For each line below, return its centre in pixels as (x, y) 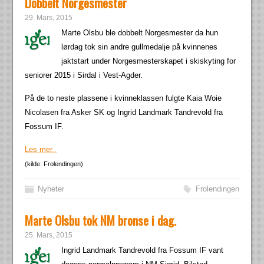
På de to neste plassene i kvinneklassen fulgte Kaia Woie (123, 98)
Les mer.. (41, 149)
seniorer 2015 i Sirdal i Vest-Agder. (84, 75)
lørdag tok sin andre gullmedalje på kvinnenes (140, 47)
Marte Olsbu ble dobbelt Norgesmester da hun (140, 33)
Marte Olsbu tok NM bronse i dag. (101, 220)
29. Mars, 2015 (49, 18)
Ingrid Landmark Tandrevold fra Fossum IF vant (143, 250)
